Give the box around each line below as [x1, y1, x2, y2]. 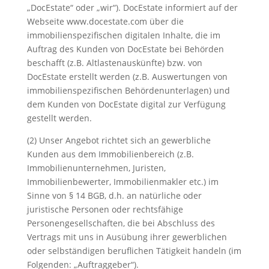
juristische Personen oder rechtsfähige [26, 204, 183, 215]
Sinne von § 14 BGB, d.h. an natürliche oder [26, 190, 202, 201]
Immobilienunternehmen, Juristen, [26, 162, 166, 174]
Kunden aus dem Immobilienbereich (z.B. [26, 148, 194, 160]
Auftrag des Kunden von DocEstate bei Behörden [26, 43, 224, 55]
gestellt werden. [26, 112, 94, 124]
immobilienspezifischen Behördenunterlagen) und [26, 85, 230, 96]
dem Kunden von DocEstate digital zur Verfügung [26, 98, 226, 110]
